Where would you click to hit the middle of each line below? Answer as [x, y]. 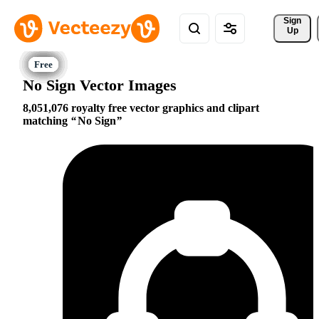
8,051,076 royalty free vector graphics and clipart [141, 108]
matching [47, 121]
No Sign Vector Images [100, 85]
